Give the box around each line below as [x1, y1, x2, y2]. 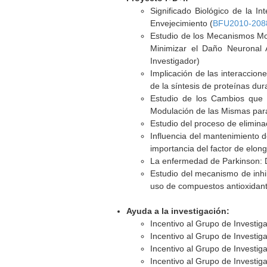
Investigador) [150, 56, 200, 66]
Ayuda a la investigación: [126, 206, 230, 216]
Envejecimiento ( [150, 18, 213, 28]
